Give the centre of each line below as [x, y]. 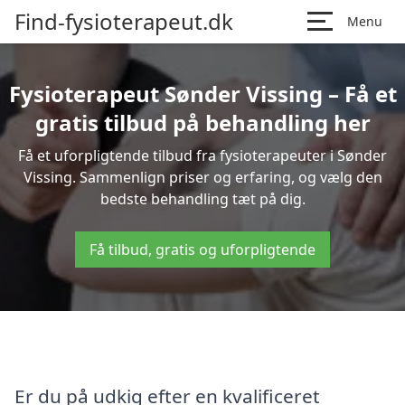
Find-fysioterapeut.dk [124, 21]
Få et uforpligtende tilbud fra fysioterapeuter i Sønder [202, 155]
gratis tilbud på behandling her [202, 122]
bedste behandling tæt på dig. [202, 199]
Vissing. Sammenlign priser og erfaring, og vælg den [202, 177]
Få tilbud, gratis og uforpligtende [202, 250]
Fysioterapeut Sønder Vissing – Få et [202, 94]
